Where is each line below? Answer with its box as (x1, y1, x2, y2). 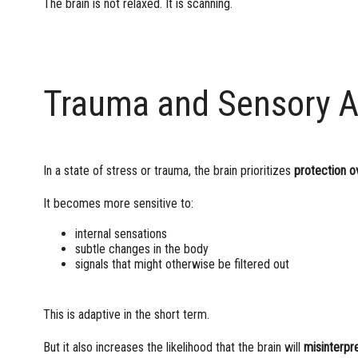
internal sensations (74, 225, 167, 241)
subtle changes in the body (74, 241, 209, 257)
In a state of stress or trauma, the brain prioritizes (42, 162, 294, 178)
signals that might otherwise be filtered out (74, 256, 289, 272)
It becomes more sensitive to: (42, 195, 193, 211)
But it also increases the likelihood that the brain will (42, 339, 304, 355)
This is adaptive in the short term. (42, 306, 209, 322)
